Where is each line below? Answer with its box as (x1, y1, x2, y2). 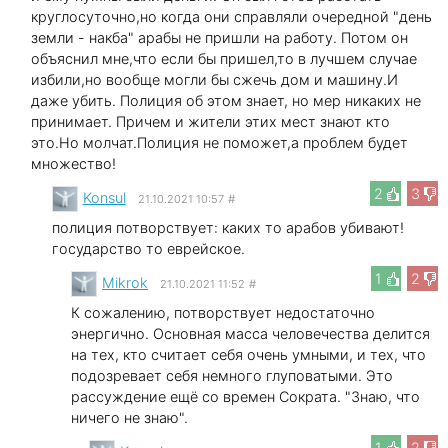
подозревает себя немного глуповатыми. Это (71, 366, 394, 384)
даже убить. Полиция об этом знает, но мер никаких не (31, 91, 422, 109)
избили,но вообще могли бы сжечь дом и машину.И (31, 70, 399, 88)
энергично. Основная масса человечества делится (71, 324, 431, 342)
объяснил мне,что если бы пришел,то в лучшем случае (31, 49, 418, 67)
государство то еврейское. (51, 239, 245, 257)
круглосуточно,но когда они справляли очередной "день (31, 7, 433, 25)
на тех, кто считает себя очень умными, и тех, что (71, 345, 427, 363)
